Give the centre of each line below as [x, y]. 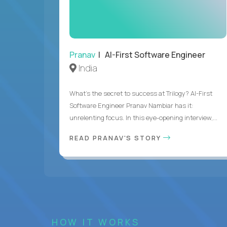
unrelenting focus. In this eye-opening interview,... [143, 117]
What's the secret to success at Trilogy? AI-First [141, 93]
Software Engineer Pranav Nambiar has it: [131, 105]
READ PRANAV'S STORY [116, 138]
